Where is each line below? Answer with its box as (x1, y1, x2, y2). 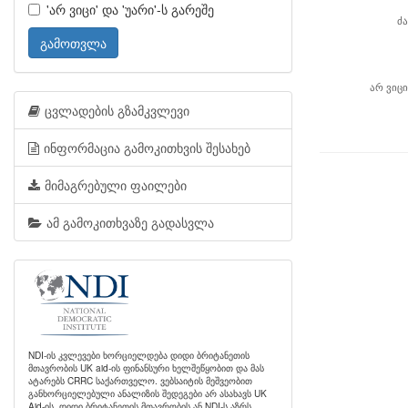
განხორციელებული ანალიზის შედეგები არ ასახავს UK (28, 386, 267, 400)
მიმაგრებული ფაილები (45, 176, 187, 194)
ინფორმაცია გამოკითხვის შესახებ (44, 138, 250, 157)
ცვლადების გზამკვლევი (45, 101, 189, 119)
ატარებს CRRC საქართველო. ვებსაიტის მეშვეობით (28, 373, 252, 387)
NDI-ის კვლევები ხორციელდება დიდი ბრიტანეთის (28, 348, 250, 362)
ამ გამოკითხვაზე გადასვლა (46, 213, 214, 231)
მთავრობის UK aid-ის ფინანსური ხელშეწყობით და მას (28, 361, 264, 374)
